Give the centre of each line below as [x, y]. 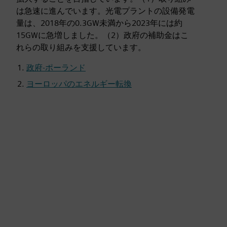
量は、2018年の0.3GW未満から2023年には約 [99, 23]
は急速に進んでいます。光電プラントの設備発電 [105, 11]
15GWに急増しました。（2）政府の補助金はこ [102, 35]
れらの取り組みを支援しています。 [81, 47]
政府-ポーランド [56, 68]
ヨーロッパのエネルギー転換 [79, 84]
